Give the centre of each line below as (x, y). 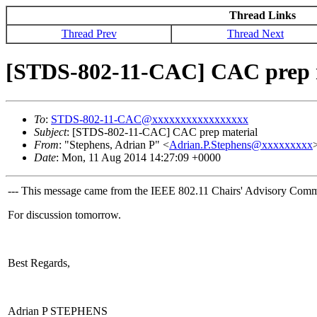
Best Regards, (39, 263)
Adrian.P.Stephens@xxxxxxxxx (241, 144)
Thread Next (255, 34)
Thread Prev (89, 34)
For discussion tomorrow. (64, 214)
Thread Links (262, 15)
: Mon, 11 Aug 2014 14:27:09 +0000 (138, 157)
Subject (50, 132)
